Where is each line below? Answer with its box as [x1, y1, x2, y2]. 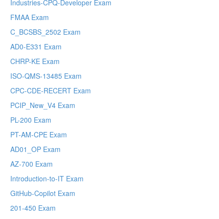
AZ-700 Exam [10, 159, 53, 169]
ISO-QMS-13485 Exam [10, 71, 82, 81]
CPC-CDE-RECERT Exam [10, 86, 91, 96]
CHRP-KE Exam [10, 56, 60, 66]
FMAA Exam [10, 12, 49, 22]
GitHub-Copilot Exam [10, 188, 75, 198]
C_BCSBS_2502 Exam [10, 27, 81, 37]
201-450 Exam [10, 203, 56, 213]
